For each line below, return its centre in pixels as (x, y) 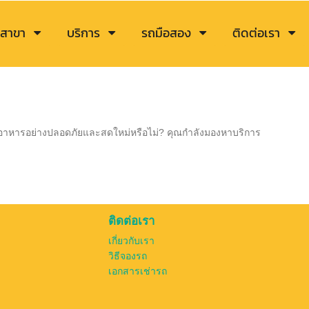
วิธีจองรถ (128, 256)
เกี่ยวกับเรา (131, 241)
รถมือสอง (166, 33)
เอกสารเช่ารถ (138, 271)
